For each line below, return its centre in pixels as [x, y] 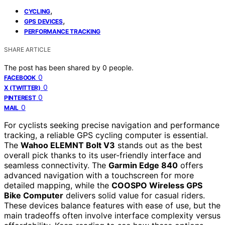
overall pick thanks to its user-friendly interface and [103, 155]
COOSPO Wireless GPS [157, 185]
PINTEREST [20, 97]
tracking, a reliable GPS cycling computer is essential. [106, 135]
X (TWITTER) [22, 87]
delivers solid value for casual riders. [134, 195]
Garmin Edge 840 [143, 165]
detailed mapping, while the [58, 185]
